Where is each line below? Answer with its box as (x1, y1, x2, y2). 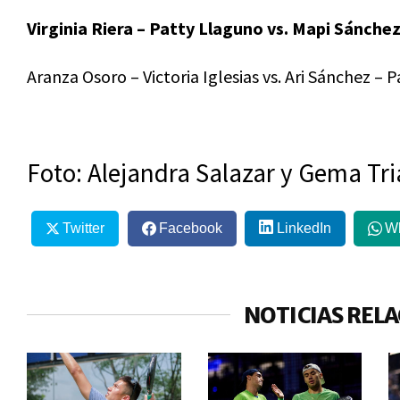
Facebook (158, 220, 222, 236)
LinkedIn (276, 220, 331, 236)
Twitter (62, 220, 104, 236)
